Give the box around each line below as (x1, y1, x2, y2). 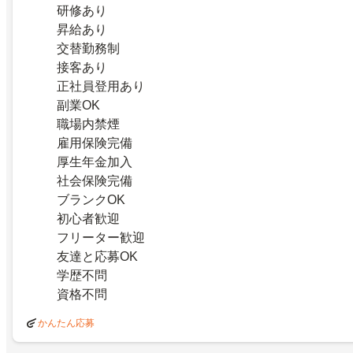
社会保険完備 (57, 174, 132, 188)
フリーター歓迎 (57, 231, 145, 245)
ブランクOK (57, 193, 125, 207)
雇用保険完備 (57, 136, 132, 150)
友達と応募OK (57, 250, 138, 264)
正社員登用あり (57, 80, 145, 94)
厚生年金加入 (57, 155, 132, 169)
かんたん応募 (38, 318, 95, 329)
